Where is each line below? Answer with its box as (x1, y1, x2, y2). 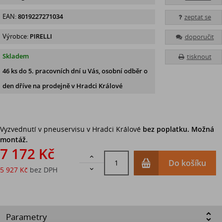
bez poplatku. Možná (143, 124, 214, 134)
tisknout (186, 52, 212, 61)
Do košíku (168, 157, 206, 168)
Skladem (2, 52, 29, 60)
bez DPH (28, 165, 57, 174)
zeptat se (184, 12, 211, 21)
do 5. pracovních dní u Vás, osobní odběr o (19, 66, 148, 75)
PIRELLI (30, 32, 52, 41)
